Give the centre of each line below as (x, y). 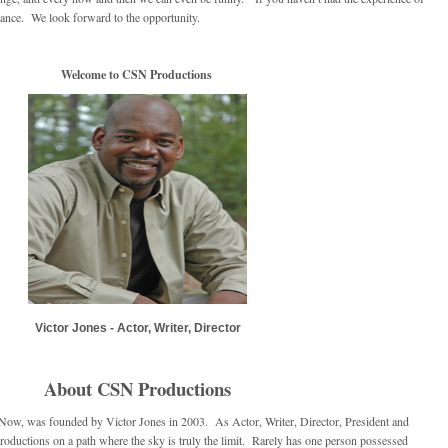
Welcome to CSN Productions (136, 74)
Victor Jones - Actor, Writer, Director (137, 328)
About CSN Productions (137, 388)
